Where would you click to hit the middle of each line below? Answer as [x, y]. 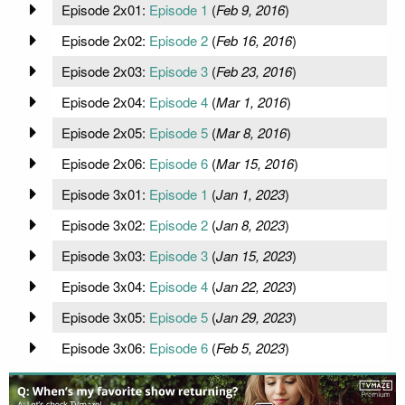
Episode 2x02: [105, 40]
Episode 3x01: [105, 193]
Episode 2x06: [105, 163]
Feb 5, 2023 [250, 347]
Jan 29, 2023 [254, 316]
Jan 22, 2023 [254, 286]
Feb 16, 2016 [254, 40]
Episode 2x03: [105, 71]
